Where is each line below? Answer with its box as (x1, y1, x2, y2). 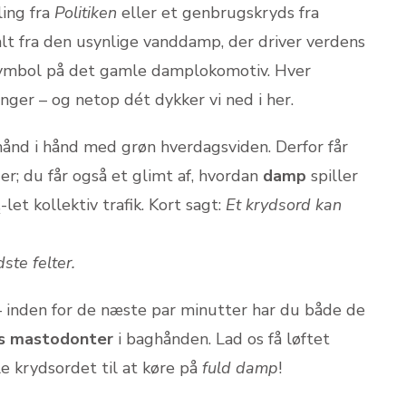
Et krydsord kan (226, 194, 342, 216)
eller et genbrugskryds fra (117, 2, 319, 24)
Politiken (54, 2, 117, 24)
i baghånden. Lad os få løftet (113, 328, 330, 350)
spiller (306, 165, 358, 187)
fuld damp (202, 357, 278, 379)
